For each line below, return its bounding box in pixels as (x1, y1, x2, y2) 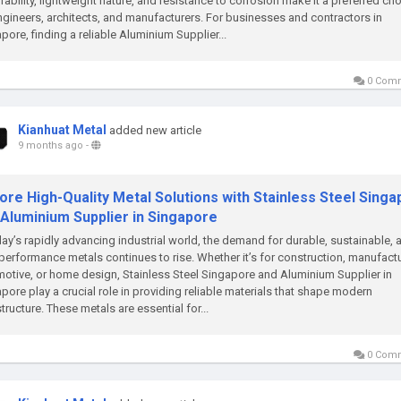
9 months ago (18, 140, 83, 151)
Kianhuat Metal (18, 123, 107, 137)
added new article (109, 124, 201, 137)
